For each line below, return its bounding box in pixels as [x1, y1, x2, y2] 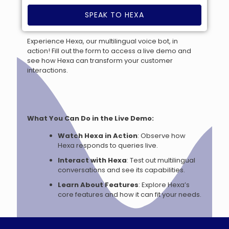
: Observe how [138, 131, 186, 141]
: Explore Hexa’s [139, 180, 190, 190]
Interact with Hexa [58, 155, 127, 165]
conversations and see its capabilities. [58, 165, 185, 175]
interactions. [27, 65, 68, 75]
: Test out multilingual [127, 155, 195, 165]
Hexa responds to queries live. [58, 141, 158, 150]
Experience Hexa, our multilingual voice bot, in [27, 36, 178, 46]
